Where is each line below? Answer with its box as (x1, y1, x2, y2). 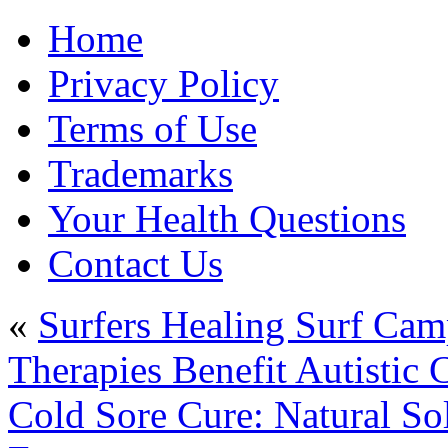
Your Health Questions (48, 197, 406, 240)
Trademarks (48, 152, 233, 195)
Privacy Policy (48, 62, 279, 105)
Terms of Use (48, 107, 257, 150)
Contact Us (48, 242, 223, 285)
